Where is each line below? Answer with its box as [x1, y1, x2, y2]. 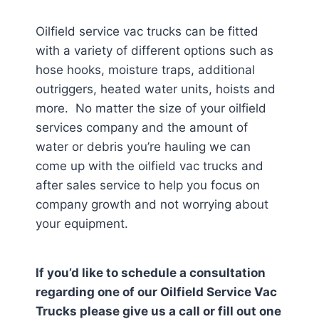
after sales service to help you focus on [36, 178, 260, 192]
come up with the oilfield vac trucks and [36, 159, 263, 173]
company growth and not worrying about [36, 197, 268, 211]
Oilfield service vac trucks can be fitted [36, 24, 258, 38]
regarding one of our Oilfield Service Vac [36, 285, 277, 299]
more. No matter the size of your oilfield [36, 101, 266, 115]
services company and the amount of [36, 120, 248, 135]
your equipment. [36, 216, 128, 231]
